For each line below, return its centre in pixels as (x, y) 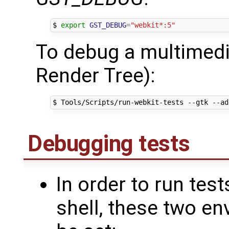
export (73, 25)
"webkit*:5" (153, 25)
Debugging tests (109, 143)
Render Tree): (96, 75)
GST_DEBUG (108, 25)
